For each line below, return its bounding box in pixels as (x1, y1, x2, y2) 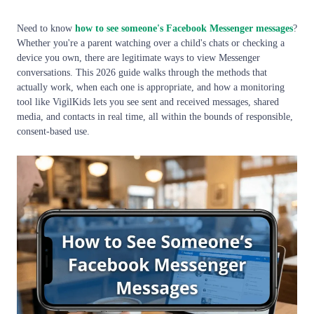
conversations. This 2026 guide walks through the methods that (17, 67, 267, 78)
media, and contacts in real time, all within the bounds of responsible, (17, 111, 293, 123)
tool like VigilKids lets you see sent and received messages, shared (17, 97, 279, 108)
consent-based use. (17, 126, 90, 137)
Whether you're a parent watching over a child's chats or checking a (17, 38, 285, 49)
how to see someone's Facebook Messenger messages (75, 23, 293, 34)
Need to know (17, 23, 75, 34)
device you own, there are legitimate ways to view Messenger (17, 53, 260, 64)
